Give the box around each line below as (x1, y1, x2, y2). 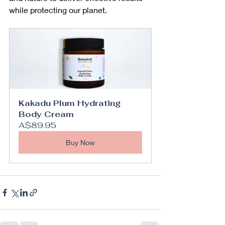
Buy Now (66, 138, 95, 147)
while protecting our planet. (9, 5, 107, 15)
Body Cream (19, 109, 74, 120)
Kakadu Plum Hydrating (19, 98, 123, 109)
